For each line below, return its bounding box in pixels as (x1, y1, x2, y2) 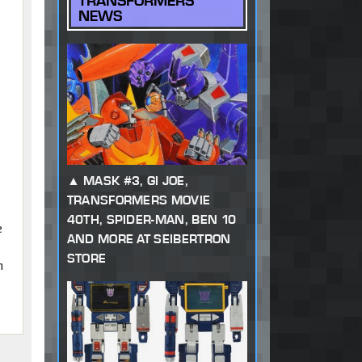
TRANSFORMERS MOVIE (66, 192, 211, 208)
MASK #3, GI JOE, (82, 173, 189, 189)
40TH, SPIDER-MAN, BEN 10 (66, 212, 237, 228)
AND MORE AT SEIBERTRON (66, 231, 231, 247)
